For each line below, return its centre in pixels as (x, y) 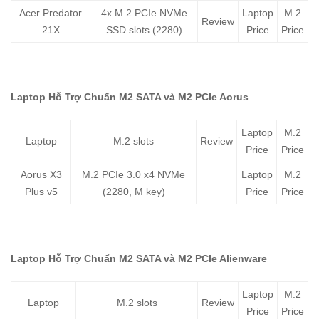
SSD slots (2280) (144, 30)
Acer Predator (51, 13)
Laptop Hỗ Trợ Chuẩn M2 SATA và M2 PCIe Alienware (139, 259)
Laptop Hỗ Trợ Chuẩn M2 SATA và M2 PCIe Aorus (130, 97)
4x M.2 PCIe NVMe (144, 13)
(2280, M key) (134, 192)
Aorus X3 (41, 175)
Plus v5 (41, 192)
